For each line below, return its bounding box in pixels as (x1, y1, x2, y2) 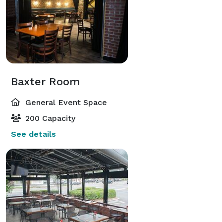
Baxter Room (11, 75, 80, 88)
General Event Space (23, 97, 107, 107)
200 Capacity (23, 113, 75, 123)
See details (11, 129, 56, 139)
